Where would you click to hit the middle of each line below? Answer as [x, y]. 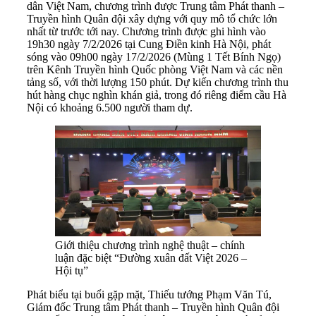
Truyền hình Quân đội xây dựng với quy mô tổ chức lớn [152, 19]
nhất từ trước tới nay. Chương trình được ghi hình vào [146, 32]
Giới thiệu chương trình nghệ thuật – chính [150, 245]
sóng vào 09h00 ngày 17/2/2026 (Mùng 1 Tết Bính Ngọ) [154, 57]
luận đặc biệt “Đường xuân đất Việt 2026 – [151, 257]
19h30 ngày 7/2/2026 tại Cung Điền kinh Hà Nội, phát [149, 44]
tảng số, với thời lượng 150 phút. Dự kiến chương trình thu [158, 83]
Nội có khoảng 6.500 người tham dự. [110, 108]
